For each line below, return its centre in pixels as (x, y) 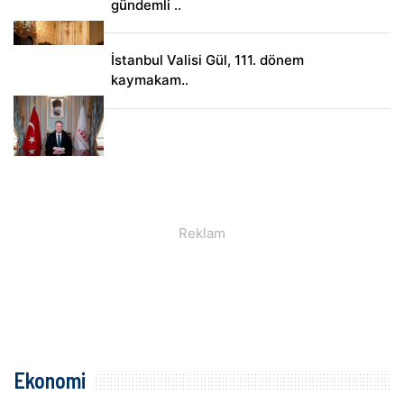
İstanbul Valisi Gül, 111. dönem (207, 60)
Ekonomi (50, 380)
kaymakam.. (149, 80)
